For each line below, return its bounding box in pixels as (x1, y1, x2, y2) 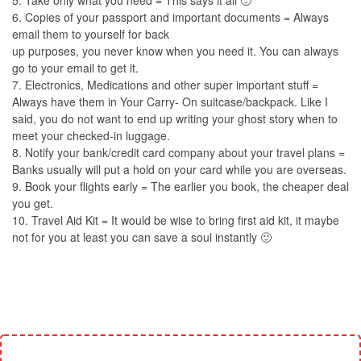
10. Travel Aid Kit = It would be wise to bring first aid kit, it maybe (12, 212, 339, 228)
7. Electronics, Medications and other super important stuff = (12, 77, 318, 93)
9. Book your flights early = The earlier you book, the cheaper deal (12, 178, 349, 194)
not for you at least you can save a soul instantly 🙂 (12, 229, 272, 245)
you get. (12, 195, 53, 211)
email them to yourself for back (12, 26, 169, 42)
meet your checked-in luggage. (12, 127, 170, 143)
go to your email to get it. (12, 60, 139, 76)
